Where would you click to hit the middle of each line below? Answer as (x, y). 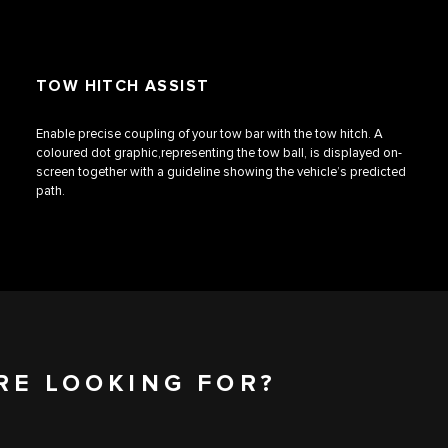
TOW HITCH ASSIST (123, 87)
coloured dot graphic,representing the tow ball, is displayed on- (219, 153)
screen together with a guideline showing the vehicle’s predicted (221, 172)
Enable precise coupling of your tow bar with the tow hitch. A (209, 134)
